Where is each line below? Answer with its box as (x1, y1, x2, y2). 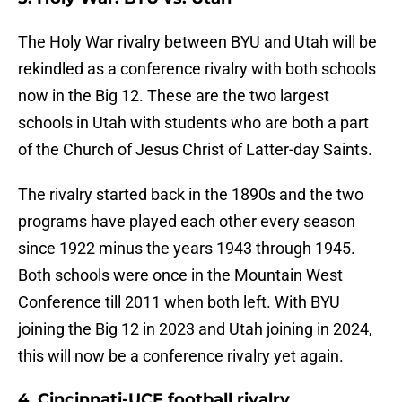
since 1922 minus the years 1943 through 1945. (18, 239, 355, 258)
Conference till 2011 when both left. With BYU (18, 293, 340, 312)
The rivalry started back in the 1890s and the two (18, 185, 363, 205)
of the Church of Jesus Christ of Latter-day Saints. (18, 140, 372, 160)
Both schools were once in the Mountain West (18, 266, 343, 285)
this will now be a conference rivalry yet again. (18, 346, 344, 366)
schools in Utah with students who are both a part (18, 113, 369, 133)
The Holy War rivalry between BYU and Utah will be (18, 32, 377, 52)
